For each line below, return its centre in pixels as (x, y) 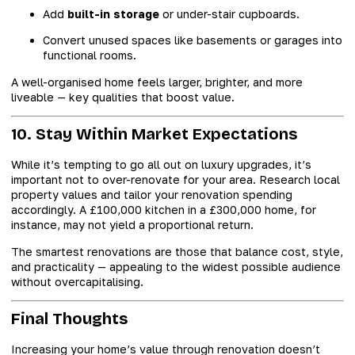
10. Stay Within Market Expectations (154, 134)
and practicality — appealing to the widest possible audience (176, 266)
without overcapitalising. (77, 281)
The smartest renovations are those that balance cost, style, (177, 251)
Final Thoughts (69, 318)
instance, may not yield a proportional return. (132, 225)
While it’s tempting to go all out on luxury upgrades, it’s (161, 165)
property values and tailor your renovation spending (152, 195)
